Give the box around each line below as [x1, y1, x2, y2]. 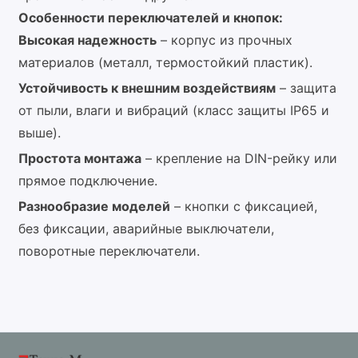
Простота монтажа [18, 150, 141, 167]
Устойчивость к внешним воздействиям [18, 80, 276, 97]
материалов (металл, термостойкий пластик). [18, 54, 312, 71]
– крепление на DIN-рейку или [141, 150, 337, 167]
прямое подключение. [18, 173, 157, 189]
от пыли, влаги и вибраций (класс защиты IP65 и [18, 102, 329, 119]
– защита [275, 80, 336, 97]
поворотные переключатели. [18, 243, 200, 260]
